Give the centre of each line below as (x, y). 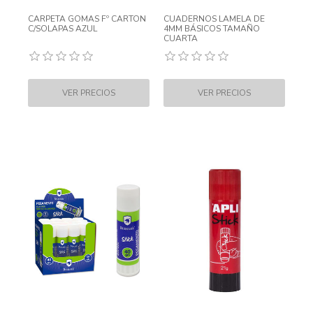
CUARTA (181, 38)
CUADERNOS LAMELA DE (214, 19)
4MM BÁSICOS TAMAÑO (212, 29)
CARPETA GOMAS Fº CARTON (87, 19)
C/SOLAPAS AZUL (63, 29)
